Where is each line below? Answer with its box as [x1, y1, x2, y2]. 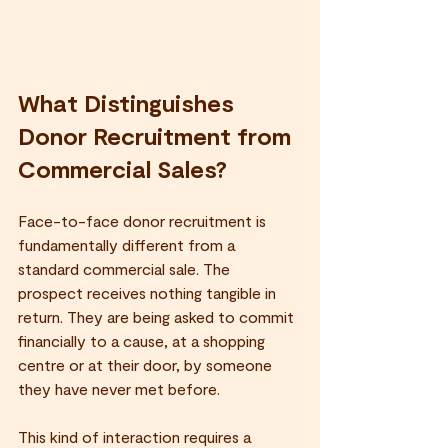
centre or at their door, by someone [18, 354, 276, 374]
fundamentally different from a [18, 234, 239, 254]
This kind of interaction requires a [18, 426, 255, 446]
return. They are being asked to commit [18, 306, 298, 326]
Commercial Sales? [18, 153, 227, 183]
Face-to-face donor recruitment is [18, 210, 270, 230]
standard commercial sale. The [18, 258, 234, 278]
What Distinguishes [18, 87, 240, 117]
